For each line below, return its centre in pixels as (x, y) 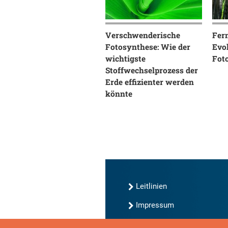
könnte (119, 94)
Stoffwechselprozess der (152, 70)
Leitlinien (151, 187)
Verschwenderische (143, 35)
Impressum (155, 205)
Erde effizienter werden (150, 82)
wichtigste (125, 59)
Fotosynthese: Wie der (148, 47)
